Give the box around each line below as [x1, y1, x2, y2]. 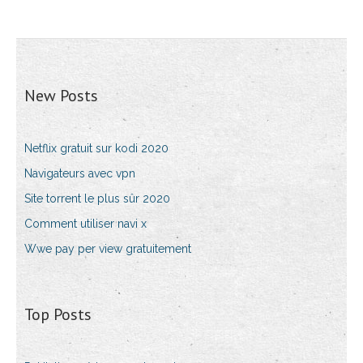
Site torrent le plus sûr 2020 [24, 192, 170, 206]
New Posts [24, 85, 98, 107]
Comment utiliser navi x [24, 217, 147, 231]
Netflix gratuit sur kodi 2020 [24, 142, 169, 156]
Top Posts [24, 304, 92, 326]
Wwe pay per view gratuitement [24, 242, 191, 256]
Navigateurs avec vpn [24, 167, 135, 181]
